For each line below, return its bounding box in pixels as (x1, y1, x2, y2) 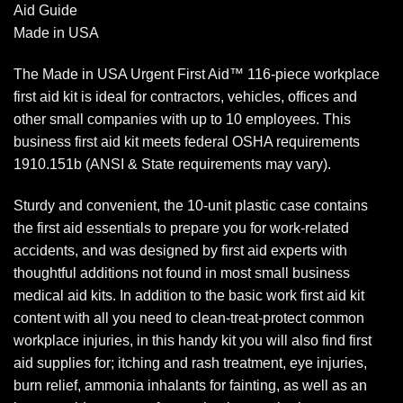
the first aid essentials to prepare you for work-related (13, 219, 349, 236)
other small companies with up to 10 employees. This (13, 111, 351, 127)
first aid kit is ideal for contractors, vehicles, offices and (13, 88, 357, 104)
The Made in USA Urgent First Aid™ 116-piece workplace (13, 66, 380, 82)
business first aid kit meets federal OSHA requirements (13, 133, 360, 149)
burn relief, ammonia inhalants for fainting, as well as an (13, 377, 367, 393)
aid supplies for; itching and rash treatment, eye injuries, (13, 354, 367, 371)
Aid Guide (13, 2, 77, 18)
